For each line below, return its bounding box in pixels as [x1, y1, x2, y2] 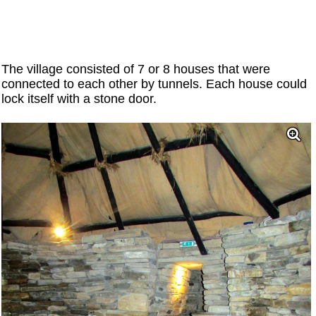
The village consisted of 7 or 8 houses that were [1, 61, 271, 76]
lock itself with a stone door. [1, 91, 157, 106]
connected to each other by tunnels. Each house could [1, 76, 308, 91]
